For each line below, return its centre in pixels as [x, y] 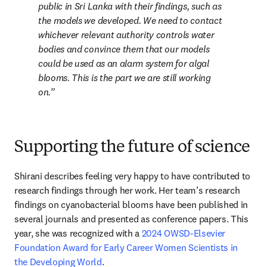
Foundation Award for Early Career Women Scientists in [126, 247]
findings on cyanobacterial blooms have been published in [131, 204]
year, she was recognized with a [78, 233]
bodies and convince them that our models [124, 49]
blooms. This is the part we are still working [125, 77]
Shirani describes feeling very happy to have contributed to [133, 176]
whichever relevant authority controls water [126, 35]
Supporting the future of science [132, 148]
